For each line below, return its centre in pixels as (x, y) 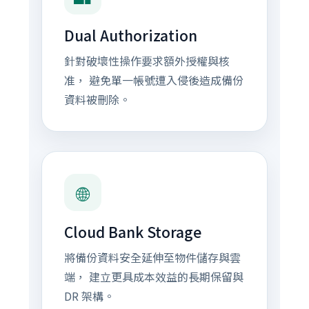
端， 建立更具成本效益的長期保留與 (153, 277)
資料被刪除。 (97, 99)
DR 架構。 (89, 296)
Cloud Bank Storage (132, 232)
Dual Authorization (130, 35)
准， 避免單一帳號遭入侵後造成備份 (153, 80)
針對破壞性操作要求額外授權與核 (147, 61)
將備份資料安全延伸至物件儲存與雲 (152, 257)
